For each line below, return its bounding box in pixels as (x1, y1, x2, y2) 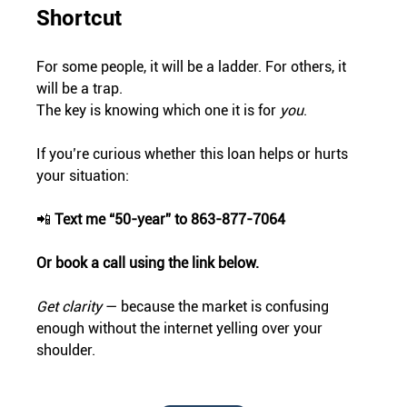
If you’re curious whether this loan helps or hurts (36, 145, 352, 164)
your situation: (36, 167, 130, 185)
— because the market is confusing (102, 298, 333, 316)
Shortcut (36, 5, 123, 32)
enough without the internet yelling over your (36, 320, 327, 338)
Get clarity (36, 298, 103, 316)
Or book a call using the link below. (36, 254, 260, 273)
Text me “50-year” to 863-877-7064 (55, 211, 286, 229)
